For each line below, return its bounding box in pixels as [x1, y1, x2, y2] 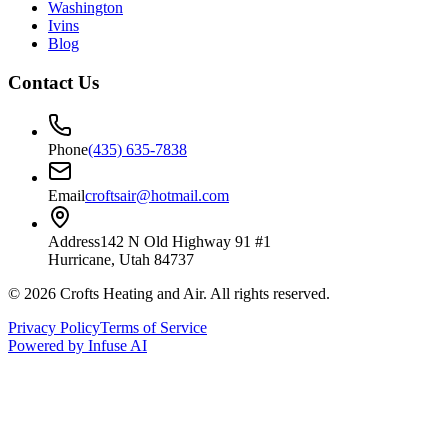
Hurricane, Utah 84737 [48, 250, 194, 268]
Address [48, 232, 100, 250]
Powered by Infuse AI [8, 336, 147, 354]
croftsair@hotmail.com [85, 186, 229, 204]
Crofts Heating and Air [60, 284, 203, 302]
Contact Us [8, 72, 99, 94]
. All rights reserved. [203, 284, 330, 302]
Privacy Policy [8, 318, 100, 336]
